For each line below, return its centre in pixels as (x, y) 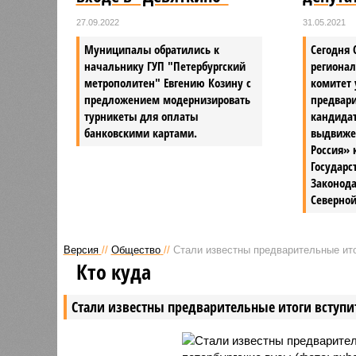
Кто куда (113, 271)
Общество (135, 250)
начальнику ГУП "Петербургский (164, 66)
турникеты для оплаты (141, 116)
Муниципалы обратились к (151, 49)
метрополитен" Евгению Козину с (167, 82)
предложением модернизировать (167, 99)
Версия (81, 250)
